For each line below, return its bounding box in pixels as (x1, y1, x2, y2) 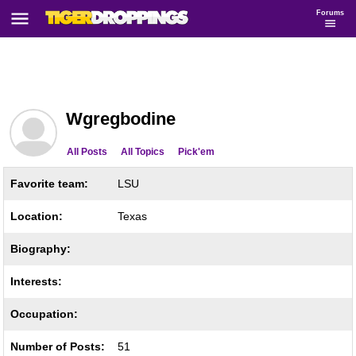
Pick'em (178, 146, 215, 157)
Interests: (10, 275, 62, 288)
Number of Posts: (10, 340, 105, 353)
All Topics (121, 146, 164, 157)
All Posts (67, 146, 107, 157)
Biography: (10, 242, 71, 255)
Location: (10, 210, 63, 222)
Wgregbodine (66, 109, 176, 129)
